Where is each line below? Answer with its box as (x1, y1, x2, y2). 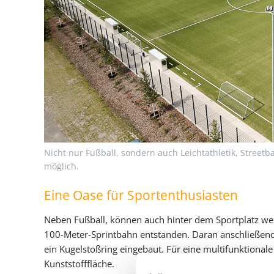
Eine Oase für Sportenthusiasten (44, 186, 238, 204)
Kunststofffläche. (44, 257, 114, 270)
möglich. (44, 160, 79, 172)
